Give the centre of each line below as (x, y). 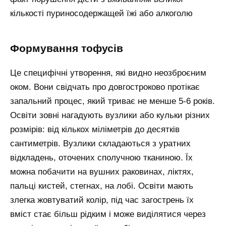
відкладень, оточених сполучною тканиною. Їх (101, 158)
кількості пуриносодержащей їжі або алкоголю (101, 13)
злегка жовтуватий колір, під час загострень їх (102, 200)
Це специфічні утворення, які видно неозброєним (108, 73)
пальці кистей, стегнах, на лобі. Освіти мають (102, 186)
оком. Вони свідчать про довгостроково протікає (105, 87)
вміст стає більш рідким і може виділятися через (108, 214)
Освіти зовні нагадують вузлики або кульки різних (110, 116)
